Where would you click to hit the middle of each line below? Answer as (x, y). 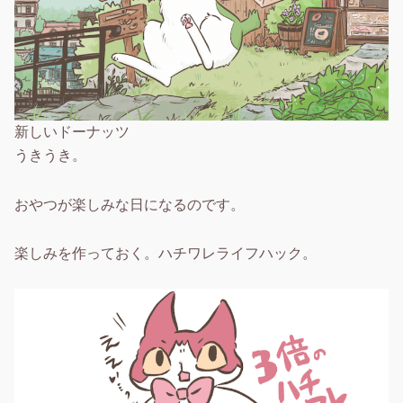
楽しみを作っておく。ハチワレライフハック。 (166, 253)
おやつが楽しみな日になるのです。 (130, 204)
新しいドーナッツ (72, 132)
